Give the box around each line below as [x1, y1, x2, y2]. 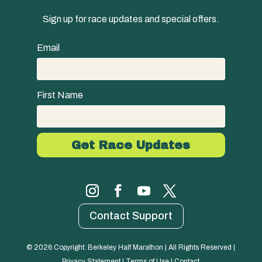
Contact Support [89, 210, 173, 222]
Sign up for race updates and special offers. [42, 14, 219, 24]
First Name [36, 90, 83, 100]
